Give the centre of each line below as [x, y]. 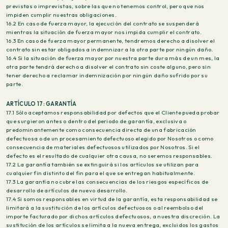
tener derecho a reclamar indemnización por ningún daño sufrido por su [107, 75]
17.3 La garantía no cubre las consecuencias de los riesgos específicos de [107, 182]
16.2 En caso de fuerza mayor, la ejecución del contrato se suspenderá [103, 23]
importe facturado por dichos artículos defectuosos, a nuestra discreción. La [113, 216]
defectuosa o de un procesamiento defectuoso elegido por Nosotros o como [110, 138]
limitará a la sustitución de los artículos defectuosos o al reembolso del [105, 208]
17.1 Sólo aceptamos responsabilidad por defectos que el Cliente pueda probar [113, 112]
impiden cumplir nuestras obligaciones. [62, 15]
